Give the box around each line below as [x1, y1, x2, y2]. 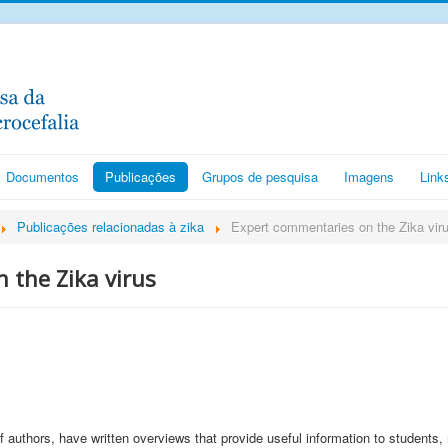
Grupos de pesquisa [202, 167, 318, 186]
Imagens [344, 167, 394, 186]
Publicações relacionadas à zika [17, 217, 204, 236]
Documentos [6, 167, 79, 186]
